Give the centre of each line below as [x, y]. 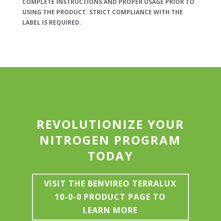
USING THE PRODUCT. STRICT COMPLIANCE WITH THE [102, 12]
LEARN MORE [110, 210]
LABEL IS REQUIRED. [52, 23]
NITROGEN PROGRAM [110, 140]
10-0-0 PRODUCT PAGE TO [110, 197]
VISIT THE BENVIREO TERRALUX [110, 183]
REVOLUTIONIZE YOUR [110, 124]
